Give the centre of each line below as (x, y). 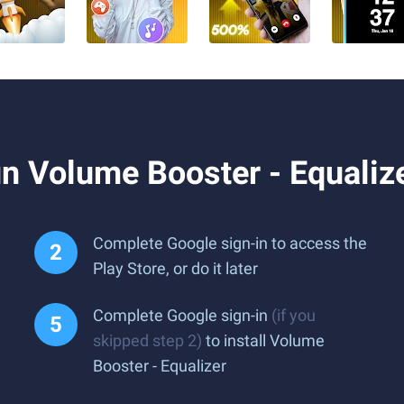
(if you (294, 315)
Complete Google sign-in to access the (230, 243)
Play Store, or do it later (175, 268)
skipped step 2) (147, 340)
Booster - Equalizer (160, 366)
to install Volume (263, 340)
